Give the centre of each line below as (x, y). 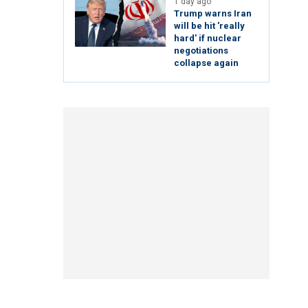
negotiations (201, 51)
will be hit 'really (209, 26)
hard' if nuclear (208, 38)
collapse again (206, 63)
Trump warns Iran (213, 14)
